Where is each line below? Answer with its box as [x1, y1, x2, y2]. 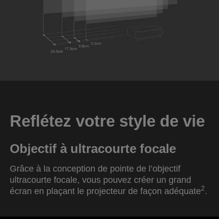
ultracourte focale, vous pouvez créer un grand [10, 175, 191, 185]
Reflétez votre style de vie [10, 111, 205, 130]
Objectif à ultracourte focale [10, 141, 176, 156]
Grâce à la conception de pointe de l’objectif [10, 163, 180, 174]
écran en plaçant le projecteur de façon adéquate [10, 186, 201, 196]
